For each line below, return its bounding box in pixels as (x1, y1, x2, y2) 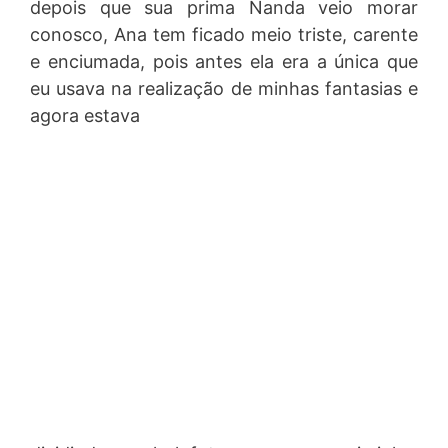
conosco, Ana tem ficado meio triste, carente (30, 24, 418, 45)
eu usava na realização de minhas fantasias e (30, 78, 418, 99)
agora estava (30, 105, 140, 126)
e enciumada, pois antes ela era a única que (30, 51, 418, 72)
